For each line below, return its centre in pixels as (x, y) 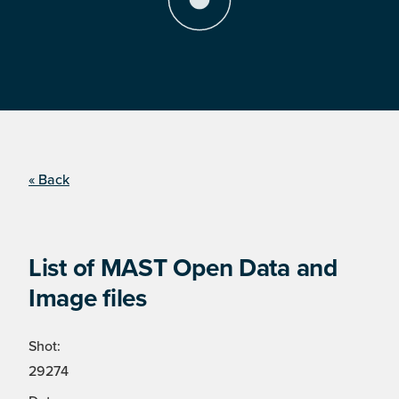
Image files (88, 299)
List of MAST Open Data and (183, 269)
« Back (49, 180)
